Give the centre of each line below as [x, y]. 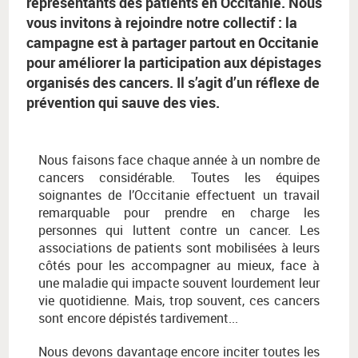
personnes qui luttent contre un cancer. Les [179, 231]
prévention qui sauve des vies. [123, 103]
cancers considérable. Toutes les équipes [179, 178]
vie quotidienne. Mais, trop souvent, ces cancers [179, 301]
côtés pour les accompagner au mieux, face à [179, 266]
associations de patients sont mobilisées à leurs [179, 248]
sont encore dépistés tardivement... [138, 318]
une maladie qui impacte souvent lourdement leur [179, 283]
